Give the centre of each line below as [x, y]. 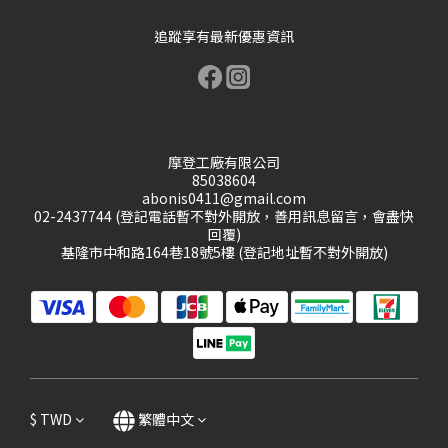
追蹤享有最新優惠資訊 [224, 36]
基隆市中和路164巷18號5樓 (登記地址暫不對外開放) [224, 252]
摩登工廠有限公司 [224, 162]
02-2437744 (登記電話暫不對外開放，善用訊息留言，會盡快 [224, 216]
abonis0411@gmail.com [224, 198]
